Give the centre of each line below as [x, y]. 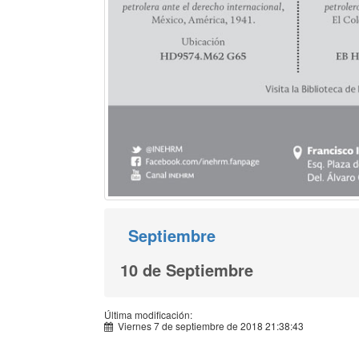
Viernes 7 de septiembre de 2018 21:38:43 [208, 325]
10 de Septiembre [187, 269]
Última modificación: [148, 314]
